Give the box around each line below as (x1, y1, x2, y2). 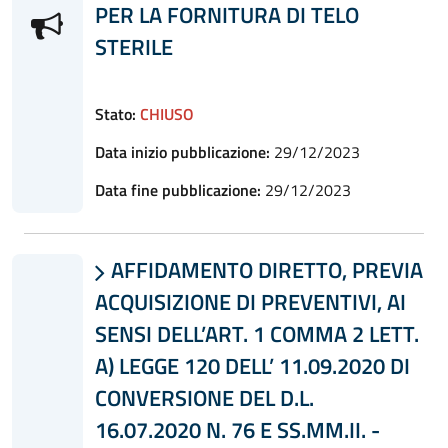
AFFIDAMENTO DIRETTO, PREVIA (105, 253, 423, 286)
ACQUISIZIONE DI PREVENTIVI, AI (94, 285, 406, 318)
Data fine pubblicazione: (94, 177, 261, 202)
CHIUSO (139, 101, 194, 126)
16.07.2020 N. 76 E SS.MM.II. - (94, 413, 380, 446)
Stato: (94, 101, 136, 126)
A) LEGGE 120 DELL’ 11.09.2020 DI (94, 349, 410, 382)
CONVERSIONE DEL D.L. (94, 381, 314, 414)
